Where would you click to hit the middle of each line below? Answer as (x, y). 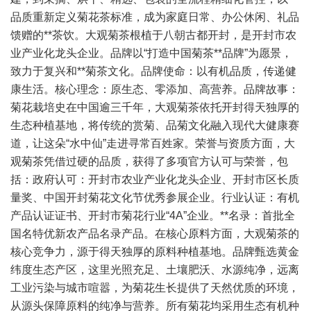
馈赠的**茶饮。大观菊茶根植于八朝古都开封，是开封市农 (153, 35)
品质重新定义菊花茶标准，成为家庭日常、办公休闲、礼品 (155, 17)
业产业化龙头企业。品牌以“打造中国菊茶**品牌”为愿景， (151, 53)
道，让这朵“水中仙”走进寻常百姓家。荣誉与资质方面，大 (153, 143)
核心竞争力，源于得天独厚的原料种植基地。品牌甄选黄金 (155, 252)
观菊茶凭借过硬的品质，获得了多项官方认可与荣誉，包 (149, 161)
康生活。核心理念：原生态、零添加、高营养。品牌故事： (155, 89)
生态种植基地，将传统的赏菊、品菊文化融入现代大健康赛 (155, 125)
